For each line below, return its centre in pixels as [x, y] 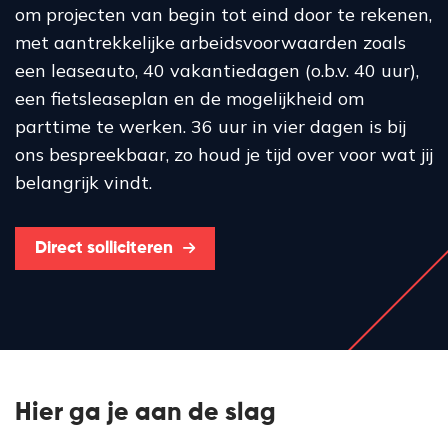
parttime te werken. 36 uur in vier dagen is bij [210, 126]
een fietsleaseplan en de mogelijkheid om [189, 98]
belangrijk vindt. [83, 182]
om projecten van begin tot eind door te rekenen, [223, 14]
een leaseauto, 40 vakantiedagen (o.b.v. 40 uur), [217, 70]
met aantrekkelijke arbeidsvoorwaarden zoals [210, 42]
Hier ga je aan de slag [145, 413]
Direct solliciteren [104, 248]
